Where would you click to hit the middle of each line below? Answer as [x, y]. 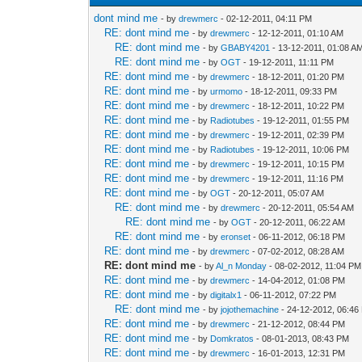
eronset [236, 236]
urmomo [227, 91]
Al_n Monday [242, 265]
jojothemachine [250, 309]
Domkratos [232, 338]
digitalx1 [226, 295]
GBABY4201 [246, 47]
